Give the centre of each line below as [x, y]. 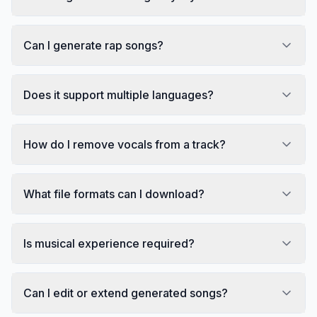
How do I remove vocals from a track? [125, 144]
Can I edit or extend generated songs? [126, 293]
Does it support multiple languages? [119, 94]
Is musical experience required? [109, 243]
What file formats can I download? [114, 194]
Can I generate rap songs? [93, 45]
